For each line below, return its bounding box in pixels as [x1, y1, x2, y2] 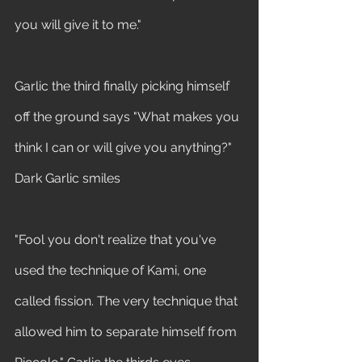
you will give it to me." [15, 17, 145, 32]
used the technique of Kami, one [15, 263, 209, 278]
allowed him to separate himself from [15, 324, 240, 339]
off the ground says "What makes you [15, 109, 242, 124]
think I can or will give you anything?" [15, 140, 235, 155]
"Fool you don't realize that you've [15, 232, 219, 247]
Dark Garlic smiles [15, 170, 124, 186]
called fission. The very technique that [15, 293, 241, 309]
